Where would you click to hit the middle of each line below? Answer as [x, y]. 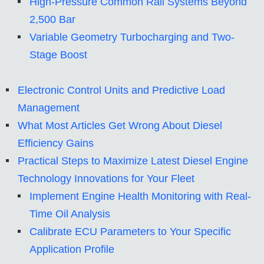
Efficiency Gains [56, 143]
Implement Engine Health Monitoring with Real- [140, 197]
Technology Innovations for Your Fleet [106, 179]
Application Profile [72, 250]
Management [49, 108]
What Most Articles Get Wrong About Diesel [120, 126]
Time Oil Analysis [70, 214]
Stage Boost [58, 55]
